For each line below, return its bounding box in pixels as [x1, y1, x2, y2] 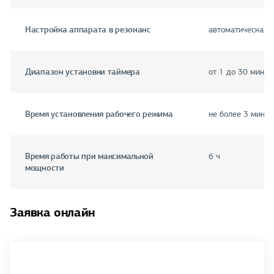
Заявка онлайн [10, 204, 95, 221]
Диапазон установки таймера [25, 66, 140, 78]
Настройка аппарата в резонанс [25, 24, 151, 35]
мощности [25, 162, 64, 174]
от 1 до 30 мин [209, 67, 264, 78]
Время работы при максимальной [25, 150, 154, 162]
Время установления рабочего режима [25, 108, 173, 120]
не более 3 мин [209, 109, 265, 120]
